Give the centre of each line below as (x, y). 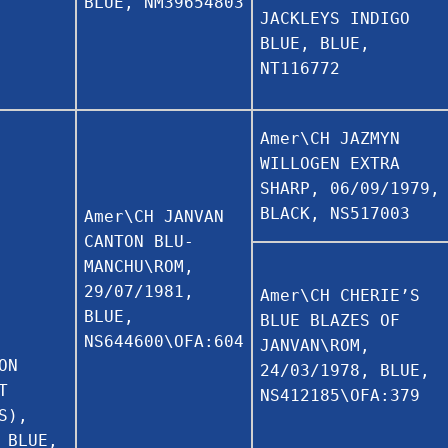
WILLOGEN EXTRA (330, 163)
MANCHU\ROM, (139, 266)
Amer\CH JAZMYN (330, 138)
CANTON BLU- (139, 241)
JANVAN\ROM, (315, 345)
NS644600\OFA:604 (164, 341)
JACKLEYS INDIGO (335, 18)
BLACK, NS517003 (335, 213)
